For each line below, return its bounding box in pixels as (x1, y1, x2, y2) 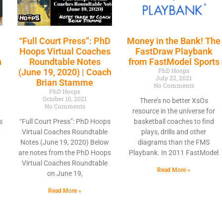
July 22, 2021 (156, 73, 192, 82)
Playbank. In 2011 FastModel (129, 148, 219, 157)
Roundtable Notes (29, 56, 101, 67)
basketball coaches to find (133, 117, 214, 125)
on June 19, (47, 169, 83, 177)
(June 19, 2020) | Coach (18, 66, 111, 77)
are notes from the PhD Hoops (18, 148, 111, 157)
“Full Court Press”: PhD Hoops (19, 117, 111, 125)
